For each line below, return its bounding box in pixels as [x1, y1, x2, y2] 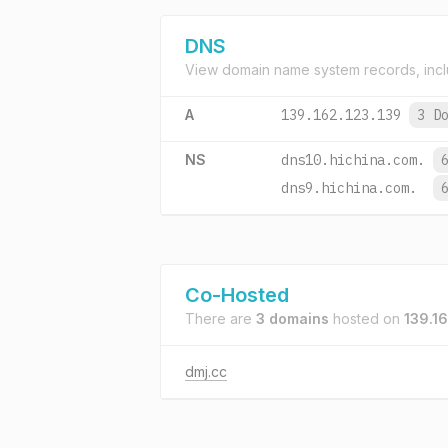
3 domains [256, 310, 329, 327]
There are [185, 310, 256, 327]
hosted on [329, 310, 404, 327]
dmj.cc [185, 363, 227, 380]
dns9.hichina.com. [281, 179, 417, 197]
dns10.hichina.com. [281, 151, 425, 169]
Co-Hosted [185, 283, 289, 307]
